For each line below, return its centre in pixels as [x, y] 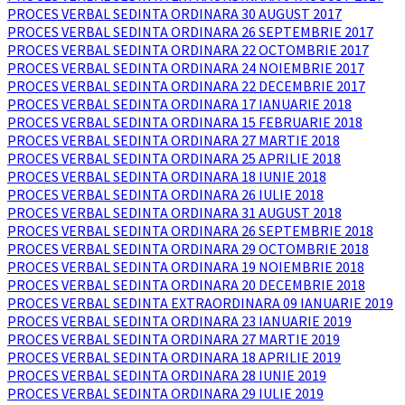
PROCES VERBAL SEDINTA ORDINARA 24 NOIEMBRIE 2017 [186, 67]
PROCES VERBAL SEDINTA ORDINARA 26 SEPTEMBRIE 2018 [190, 230]
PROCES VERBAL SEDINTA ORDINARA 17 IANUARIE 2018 [179, 104]
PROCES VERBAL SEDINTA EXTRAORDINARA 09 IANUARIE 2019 [200, 302]
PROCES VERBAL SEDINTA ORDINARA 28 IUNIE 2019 [167, 375]
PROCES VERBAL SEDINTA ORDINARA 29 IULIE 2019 [165, 393]
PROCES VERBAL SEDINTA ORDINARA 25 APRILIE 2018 [174, 158]
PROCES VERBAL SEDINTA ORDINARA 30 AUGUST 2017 [174, 13]
